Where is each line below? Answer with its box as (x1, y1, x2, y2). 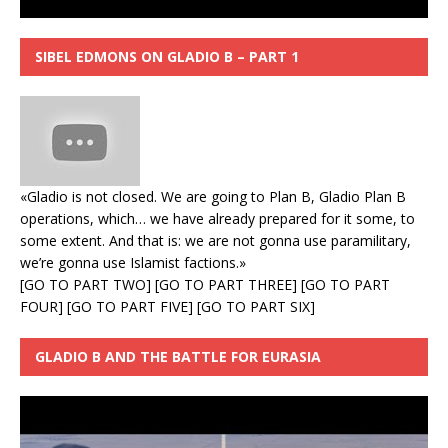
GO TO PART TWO (24, 275, 146, 295)
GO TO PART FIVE (71, 297, 188, 317)
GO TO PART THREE (159, 275, 292, 295)
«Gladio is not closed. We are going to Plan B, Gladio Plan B (20, 187, 406, 207)
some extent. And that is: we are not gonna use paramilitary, (20, 231, 411, 251)
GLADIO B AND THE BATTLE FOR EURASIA (35, 347, 321, 367)
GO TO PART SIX (201, 297, 310, 317)
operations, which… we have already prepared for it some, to (20, 209, 415, 229)
